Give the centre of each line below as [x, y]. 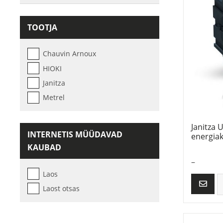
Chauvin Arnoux [69, 54]
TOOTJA [42, 27]
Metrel [54, 98]
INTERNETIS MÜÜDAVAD [75, 135]
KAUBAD [44, 148]
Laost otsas [61, 189]
